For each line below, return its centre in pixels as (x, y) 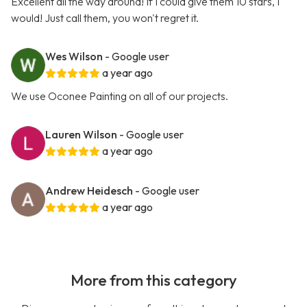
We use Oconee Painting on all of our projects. (120, 96)
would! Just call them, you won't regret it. (105, 18)
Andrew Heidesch (89, 191)
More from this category (153, 281)
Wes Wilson (74, 57)
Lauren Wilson (81, 135)
